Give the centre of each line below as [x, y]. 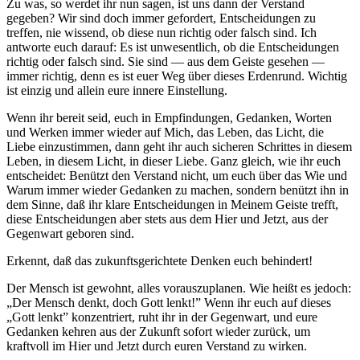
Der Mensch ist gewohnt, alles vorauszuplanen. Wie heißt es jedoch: [179, 288]
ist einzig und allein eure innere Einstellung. [117, 91]
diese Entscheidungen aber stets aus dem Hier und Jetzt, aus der [167, 219]
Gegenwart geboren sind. [70, 234]
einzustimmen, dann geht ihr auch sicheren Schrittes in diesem [194, 147]
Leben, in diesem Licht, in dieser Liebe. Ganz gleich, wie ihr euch [174, 162]
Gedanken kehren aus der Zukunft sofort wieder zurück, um [158, 332]
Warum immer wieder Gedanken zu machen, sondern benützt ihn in [178, 190]
